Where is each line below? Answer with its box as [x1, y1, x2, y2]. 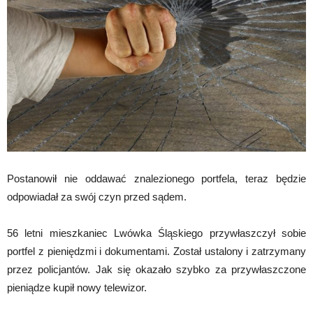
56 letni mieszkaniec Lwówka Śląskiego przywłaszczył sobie [7, 226, 306, 239]
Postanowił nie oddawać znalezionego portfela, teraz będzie [7, 172, 306, 184]
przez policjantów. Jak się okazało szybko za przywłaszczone [7, 263, 306, 275]
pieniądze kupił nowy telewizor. [7, 281, 147, 293]
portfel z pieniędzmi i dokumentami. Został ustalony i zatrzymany [7, 245, 306, 257]
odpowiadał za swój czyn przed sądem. [7, 190, 187, 203]
